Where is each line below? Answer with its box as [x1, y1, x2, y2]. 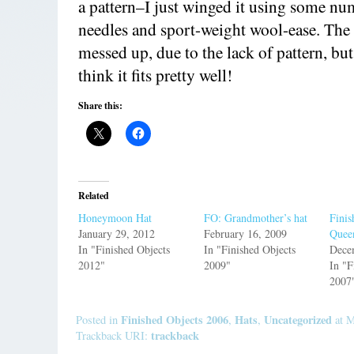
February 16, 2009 [204, 226, 288, 242]
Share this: [78, 99, 123, 113]
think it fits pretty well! [78, 63, 233, 87]
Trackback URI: [76, 328, 152, 344]
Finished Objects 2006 [121, 311, 229, 329]
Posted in [76, 312, 122, 328]
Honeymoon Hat [78, 210, 153, 226]
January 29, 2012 [78, 226, 156, 242]
